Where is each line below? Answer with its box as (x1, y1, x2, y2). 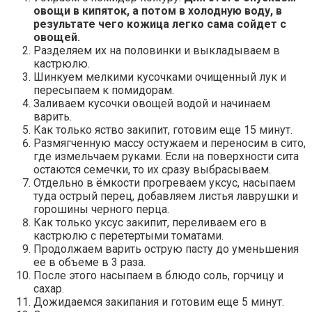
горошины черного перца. (33, 202, 169, 216)
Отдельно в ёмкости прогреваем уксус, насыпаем (33, 175, 295, 189)
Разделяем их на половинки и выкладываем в (33, 43, 280, 57)
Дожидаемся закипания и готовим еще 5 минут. (33, 295, 284, 309)
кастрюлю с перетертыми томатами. (33, 228, 224, 242)
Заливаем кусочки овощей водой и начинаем (33, 96, 270, 110)
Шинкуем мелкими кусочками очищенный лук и (33, 70, 286, 84)
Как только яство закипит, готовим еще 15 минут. (33, 123, 292, 136)
